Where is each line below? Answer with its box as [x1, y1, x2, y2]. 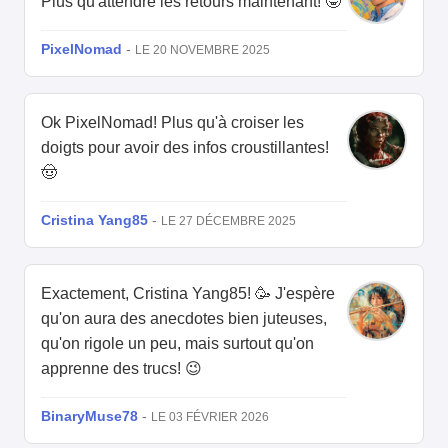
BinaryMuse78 [41, 408, 138, 425]
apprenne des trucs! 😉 [41, 360, 202, 378]
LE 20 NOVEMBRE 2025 [135, 43, 270, 58]
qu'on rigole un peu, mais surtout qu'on [41, 335, 314, 353]
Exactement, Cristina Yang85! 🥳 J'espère [41, 285, 335, 303]
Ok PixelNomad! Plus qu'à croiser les [41, 114, 304, 132]
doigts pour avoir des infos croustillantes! [41, 139, 329, 157]
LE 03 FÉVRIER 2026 [151, 410, 269, 425]
